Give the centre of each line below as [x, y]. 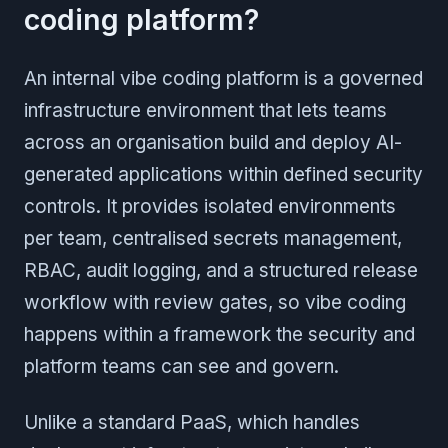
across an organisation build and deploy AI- [213, 142]
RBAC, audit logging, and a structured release [221, 270]
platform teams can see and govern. [181, 366]
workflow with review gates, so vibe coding [215, 302]
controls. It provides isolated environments [210, 206]
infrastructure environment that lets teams [205, 110]
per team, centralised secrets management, [213, 238]
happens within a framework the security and [219, 334]
